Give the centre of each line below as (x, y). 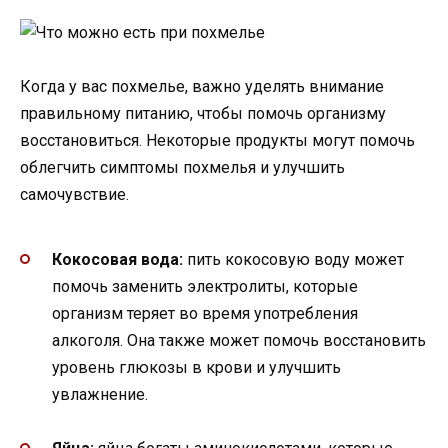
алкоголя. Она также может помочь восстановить (239, 341)
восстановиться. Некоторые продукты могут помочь (217, 140)
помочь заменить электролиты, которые (205, 287)
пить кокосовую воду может (293, 260)
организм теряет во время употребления (205, 314)
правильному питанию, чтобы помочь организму (203, 113)
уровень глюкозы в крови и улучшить (196, 368)
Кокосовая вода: (117, 260)
